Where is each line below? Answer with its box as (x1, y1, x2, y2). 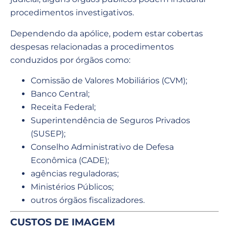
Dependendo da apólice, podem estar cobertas (10, 28, 203, 38)
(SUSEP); (31, 129, 65, 139)
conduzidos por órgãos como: (10, 55, 130, 65)
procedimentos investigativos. (10, 8, 134, 18)
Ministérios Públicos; (31, 182, 113, 192)
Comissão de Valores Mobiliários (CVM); (31, 76, 187, 86)
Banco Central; (31, 89, 89, 99)
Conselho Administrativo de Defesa (31, 142, 174, 152)
